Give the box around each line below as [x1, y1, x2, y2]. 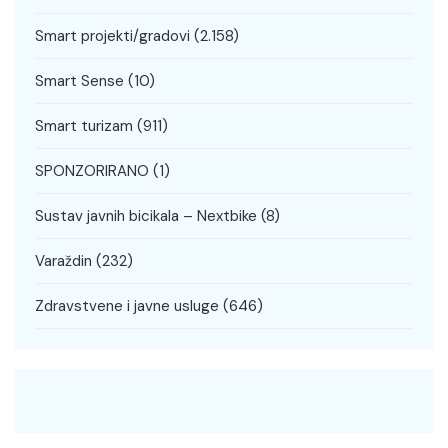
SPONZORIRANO [35, 161, 149, 182]
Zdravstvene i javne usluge [35, 296, 219, 317]
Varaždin [35, 251, 92, 272]
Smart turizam [35, 116, 133, 137]
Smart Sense [35, 71, 124, 92]
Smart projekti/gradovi [35, 26, 190, 47]
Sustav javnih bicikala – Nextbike [35, 206, 257, 227]
